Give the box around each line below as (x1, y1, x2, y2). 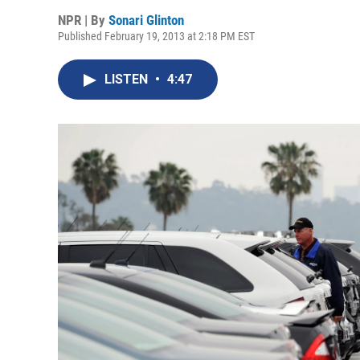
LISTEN (104, 72, 151, 87)
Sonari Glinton (108, 12, 184, 28)
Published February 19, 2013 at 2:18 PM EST (58, 30, 255, 43)
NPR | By (58, 12, 108, 28)
